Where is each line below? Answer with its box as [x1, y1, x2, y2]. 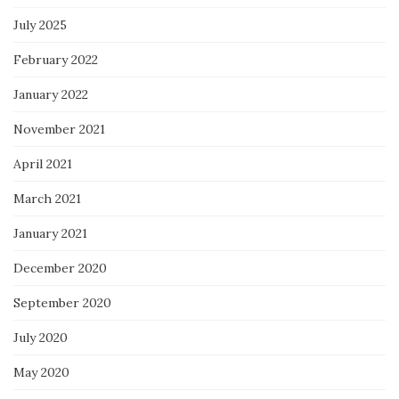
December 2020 [13, 259, 107, 276]
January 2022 [13, 85, 88, 102]
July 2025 [13, 16, 67, 33]
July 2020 [13, 329, 68, 346]
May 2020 [13, 363, 69, 380]
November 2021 [13, 120, 105, 137]
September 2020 [13, 294, 111, 311]
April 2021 [13, 155, 72, 172]
